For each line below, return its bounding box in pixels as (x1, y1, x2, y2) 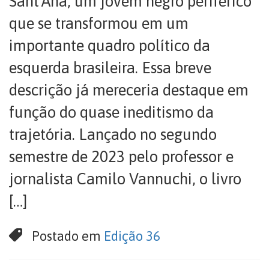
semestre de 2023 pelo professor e (9, 148, 234, 166)
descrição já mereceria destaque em (9, 81, 249, 99)
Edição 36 (104, 228, 161, 244)
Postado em (32, 228, 104, 244)
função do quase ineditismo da (9, 103, 214, 121)
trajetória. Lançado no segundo (9, 125, 217, 144)
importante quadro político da (9, 37, 210, 55)
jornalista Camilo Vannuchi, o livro (9, 170, 241, 188)
